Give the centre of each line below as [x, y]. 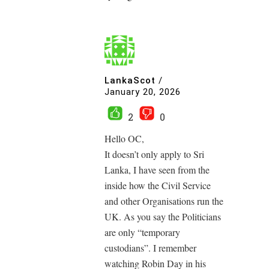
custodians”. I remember [150, 248]
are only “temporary [142, 232]
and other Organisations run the [164, 201]
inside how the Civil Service [158, 186]
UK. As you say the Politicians [163, 217]
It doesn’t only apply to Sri [154, 154]
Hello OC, [124, 139]
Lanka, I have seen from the [157, 170]
